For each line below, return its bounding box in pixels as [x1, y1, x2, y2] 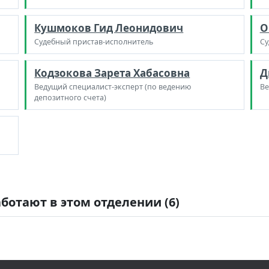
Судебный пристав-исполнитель [34, 37, 154, 47]
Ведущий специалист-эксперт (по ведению [34, 82, 192, 92]
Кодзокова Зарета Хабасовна [34, 66, 190, 80]
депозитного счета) [34, 92, 107, 103]
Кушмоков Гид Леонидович [34, 21, 184, 35]
